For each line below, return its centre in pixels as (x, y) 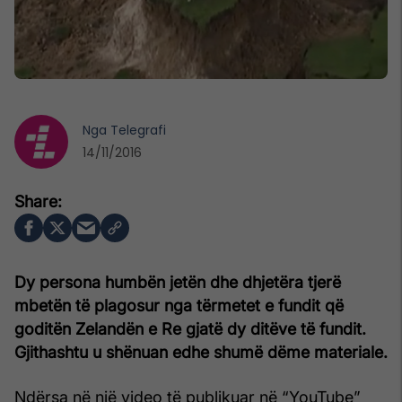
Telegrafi (138, 130)
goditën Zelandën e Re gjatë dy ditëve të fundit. (190, 328)
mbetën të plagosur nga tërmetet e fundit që (179, 305)
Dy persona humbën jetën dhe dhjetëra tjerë (178, 282)
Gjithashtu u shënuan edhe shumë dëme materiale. (201, 352)
